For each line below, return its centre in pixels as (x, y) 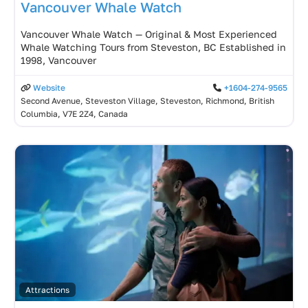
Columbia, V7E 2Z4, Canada (74, 113)
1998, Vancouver (58, 60)
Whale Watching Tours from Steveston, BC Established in (153, 47)
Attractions (47, 289)
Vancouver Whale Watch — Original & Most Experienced (149, 34)
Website (49, 87)
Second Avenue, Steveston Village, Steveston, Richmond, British (147, 100)
